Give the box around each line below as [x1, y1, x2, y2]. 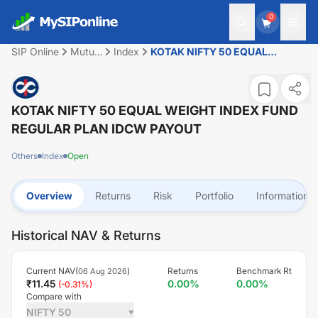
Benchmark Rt [236, 265, 292, 276]
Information [256, 190, 309, 202]
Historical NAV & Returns [11, 228, 161, 243]
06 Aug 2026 [78, 266, 127, 276]
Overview [26, 190, 72, 202]
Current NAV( [26, 265, 78, 276]
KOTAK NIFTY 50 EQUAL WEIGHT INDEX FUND [11, 103, 298, 118]
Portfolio [195, 190, 234, 202]
